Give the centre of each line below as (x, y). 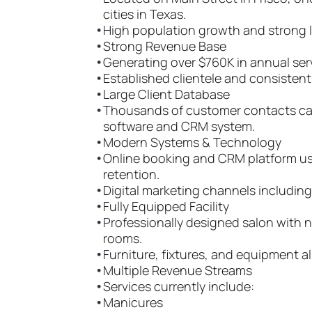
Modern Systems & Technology (192, 142)
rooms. (123, 238)
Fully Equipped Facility (166, 206)
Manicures (133, 302)
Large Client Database (166, 94)
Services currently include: (179, 286)
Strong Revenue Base (165, 46)
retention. (131, 174)
